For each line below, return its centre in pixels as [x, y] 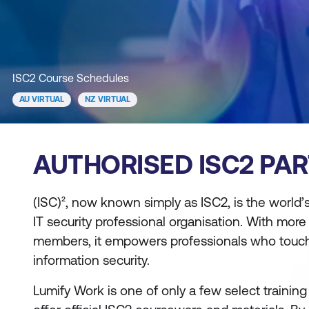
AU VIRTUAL [42, 99]
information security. [91, 260]
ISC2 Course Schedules [71, 78]
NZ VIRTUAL [108, 99]
